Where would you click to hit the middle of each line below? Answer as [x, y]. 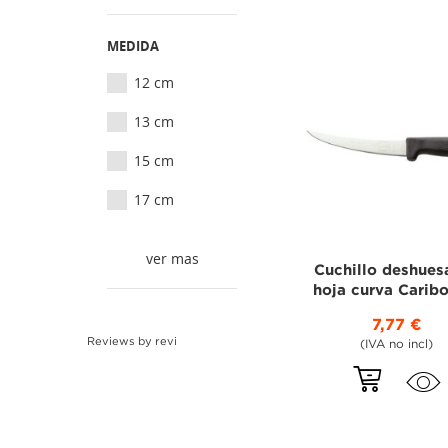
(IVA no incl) [397, 344]
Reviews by [121, 342]
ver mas [172, 258]
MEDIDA [133, 46]
